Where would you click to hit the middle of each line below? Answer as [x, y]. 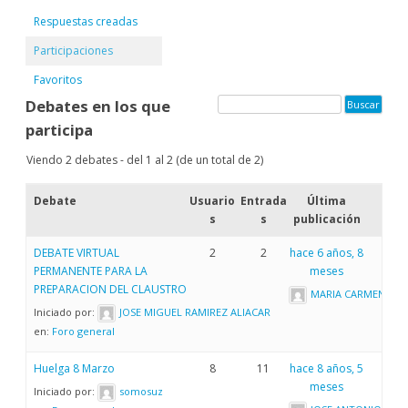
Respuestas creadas [86, 21]
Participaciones [73, 50]
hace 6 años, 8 [327, 252]
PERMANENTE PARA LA [91, 270]
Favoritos [58, 79]
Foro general [83, 331]
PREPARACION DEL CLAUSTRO [110, 289]
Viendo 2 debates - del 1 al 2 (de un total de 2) [145, 159]
